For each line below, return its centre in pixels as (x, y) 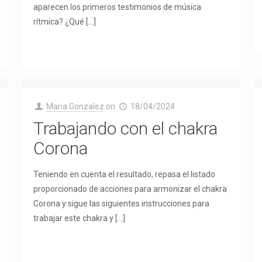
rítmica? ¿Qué (58, 22)
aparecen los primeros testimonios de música (117, 7)
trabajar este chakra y (73, 218)
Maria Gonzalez (75, 106)
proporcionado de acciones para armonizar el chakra (130, 189)
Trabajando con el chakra (125, 128)
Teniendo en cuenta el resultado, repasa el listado (124, 174)
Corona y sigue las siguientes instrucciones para (121, 204)
